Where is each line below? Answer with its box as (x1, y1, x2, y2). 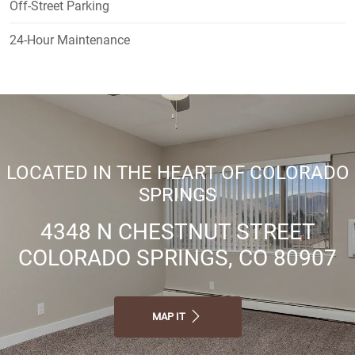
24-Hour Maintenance (10, 32, 130, 48)
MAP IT (151, 310, 188, 323)
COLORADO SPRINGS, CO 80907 (18, 244, 337, 271)
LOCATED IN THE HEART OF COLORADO (6, 161, 349, 184)
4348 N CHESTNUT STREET (40, 218, 315, 245)
